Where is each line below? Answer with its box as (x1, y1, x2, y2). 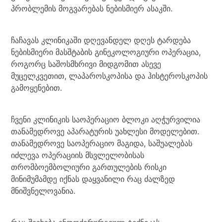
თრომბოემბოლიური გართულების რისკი (11, 162, 167, 172)
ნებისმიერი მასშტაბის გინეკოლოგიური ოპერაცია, (11, 47, 204, 57)
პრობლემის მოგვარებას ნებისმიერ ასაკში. (11, 3, 175, 13)
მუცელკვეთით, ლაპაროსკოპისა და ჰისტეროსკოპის (11, 71, 208, 81)
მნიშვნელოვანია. (11, 186, 76, 196)
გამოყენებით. (11, 83, 67, 93)
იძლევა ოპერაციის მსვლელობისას (11, 150, 145, 160)
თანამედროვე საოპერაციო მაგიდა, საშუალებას (11, 138, 193, 148)
